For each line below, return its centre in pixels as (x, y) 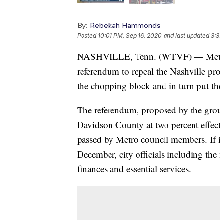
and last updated (186, 35)
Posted (87, 35)
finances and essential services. (134, 168)
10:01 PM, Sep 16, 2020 (130, 35)
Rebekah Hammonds (125, 25)
